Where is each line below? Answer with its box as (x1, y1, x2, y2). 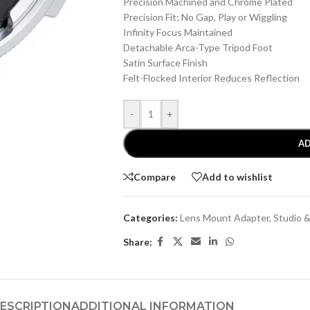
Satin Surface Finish (122, 57, 208, 69)
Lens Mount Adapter (179, 212, 269, 224)
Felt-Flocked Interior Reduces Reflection (122, 72, 300, 84)
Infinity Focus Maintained (122, 26, 232, 38)
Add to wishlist (201, 170, 273, 183)
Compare (133, 170, 176, 183)
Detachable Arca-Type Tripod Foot (122, 42, 273, 53)
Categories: (122, 212, 178, 224)
